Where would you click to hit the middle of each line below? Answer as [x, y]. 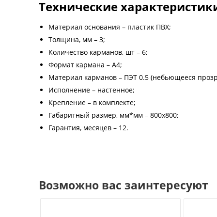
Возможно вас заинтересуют [124, 185]
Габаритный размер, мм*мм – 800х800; [114, 115]
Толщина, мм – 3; [77, 39]
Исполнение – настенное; [92, 90]
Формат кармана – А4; [85, 65]
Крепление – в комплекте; [92, 102]
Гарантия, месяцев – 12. [88, 128]
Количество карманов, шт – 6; [98, 52]
